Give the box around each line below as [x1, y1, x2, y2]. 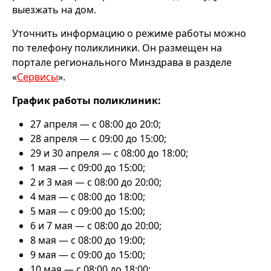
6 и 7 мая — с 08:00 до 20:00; [30, 219, 162, 233]
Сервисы [17, 70, 58, 84]
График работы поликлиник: [12, 94, 161, 108]
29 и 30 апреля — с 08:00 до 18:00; [30, 146, 188, 160]
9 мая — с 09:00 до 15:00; [30, 248, 145, 262]
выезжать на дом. [12, 3, 96, 17]
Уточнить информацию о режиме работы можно [12, 27, 246, 41]
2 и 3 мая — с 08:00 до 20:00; [30, 175, 162, 189]
